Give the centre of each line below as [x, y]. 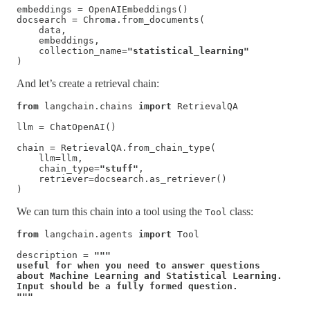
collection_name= [72, 51]
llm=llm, [53, 158]
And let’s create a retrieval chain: [88, 84]
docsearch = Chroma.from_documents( [111, 20]
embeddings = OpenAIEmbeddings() [102, 10]
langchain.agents [89, 235]
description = [55, 255]
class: [240, 212]
